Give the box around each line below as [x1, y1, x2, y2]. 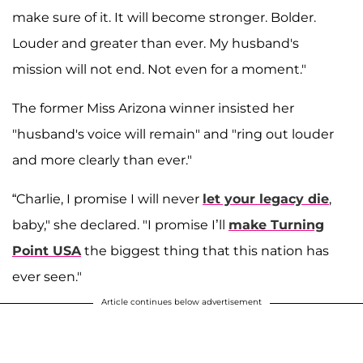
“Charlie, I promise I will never [12, 191, 203, 207]
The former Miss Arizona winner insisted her [12, 100, 294, 117]
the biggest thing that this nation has [81, 243, 329, 259]
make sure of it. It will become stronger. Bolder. [12, 10, 316, 26]
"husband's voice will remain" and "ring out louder [12, 126, 334, 143]
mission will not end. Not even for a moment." [12, 62, 306, 78]
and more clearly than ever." [12, 152, 192, 169]
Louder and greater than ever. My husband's [12, 36, 299, 52]
